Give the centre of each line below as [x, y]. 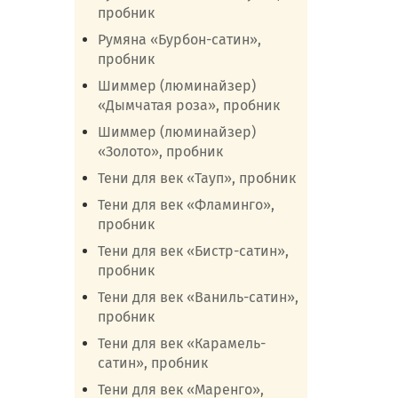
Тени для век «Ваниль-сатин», [198, 297]
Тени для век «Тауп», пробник [196, 178]
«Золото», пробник [160, 151]
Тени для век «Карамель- [181, 343]
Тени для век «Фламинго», [186, 205]
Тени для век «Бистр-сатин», [193, 251]
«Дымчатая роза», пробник [188, 105]
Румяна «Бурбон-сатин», [179, 40]
